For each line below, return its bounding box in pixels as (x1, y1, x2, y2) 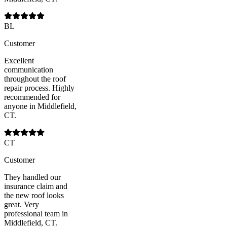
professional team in (4, 209, 68, 218)
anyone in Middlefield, (4, 101, 77, 110)
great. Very (4, 200, 39, 209)
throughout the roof (4, 74, 66, 83)
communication (4, 65, 53, 74)
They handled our (4, 172, 61, 181)
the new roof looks (4, 191, 64, 200)
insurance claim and (4, 181, 67, 191)
